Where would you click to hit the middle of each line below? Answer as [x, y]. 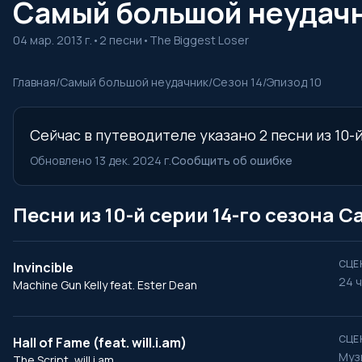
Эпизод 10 [294, 82]
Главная [34, 82]
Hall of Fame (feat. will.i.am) [100, 343]
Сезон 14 [238, 82]
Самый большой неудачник [134, 82]
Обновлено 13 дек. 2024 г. [101, 160]
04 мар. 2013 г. [53, 40]
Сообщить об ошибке [232, 160]
